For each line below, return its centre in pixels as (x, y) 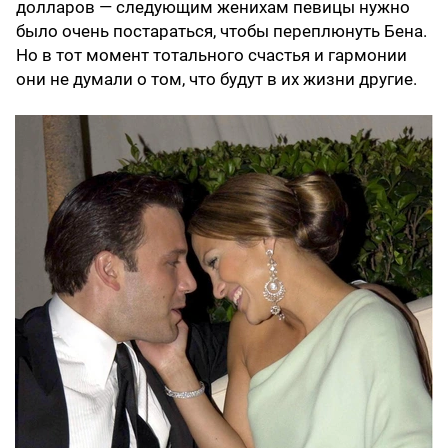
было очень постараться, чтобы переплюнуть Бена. (221, 31)
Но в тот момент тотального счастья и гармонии (211, 55)
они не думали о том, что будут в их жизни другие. (216, 79)
